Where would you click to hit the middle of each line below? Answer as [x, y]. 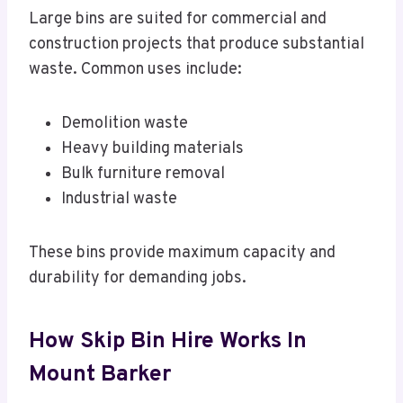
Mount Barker [100, 375]
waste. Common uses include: [135, 70]
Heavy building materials [152, 149]
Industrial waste [119, 200]
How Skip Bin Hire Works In [168, 341]
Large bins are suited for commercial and [178, 20]
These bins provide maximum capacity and [182, 254]
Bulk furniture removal [143, 175]
